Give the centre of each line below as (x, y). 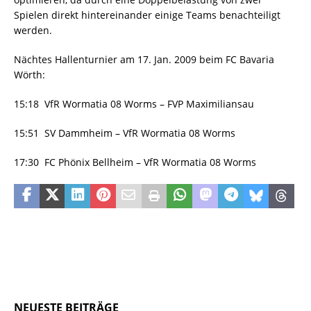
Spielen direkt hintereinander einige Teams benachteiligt (147, 15)
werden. (33, 31)
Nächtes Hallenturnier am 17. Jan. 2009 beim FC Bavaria (144, 60)
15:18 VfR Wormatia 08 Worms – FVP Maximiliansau (134, 104)
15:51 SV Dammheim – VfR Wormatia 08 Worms (125, 133)
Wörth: (30, 75)
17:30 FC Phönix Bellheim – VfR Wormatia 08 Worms (135, 162)
